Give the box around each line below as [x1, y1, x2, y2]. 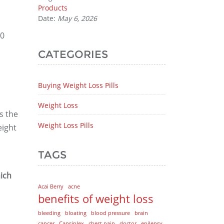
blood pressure [91, 209, 130, 216]
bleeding [38, 209, 60, 216]
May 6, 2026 [57, 13, 97, 23]
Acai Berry [38, 183, 63, 190]
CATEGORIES [38, 48, 108, 60]
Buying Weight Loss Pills [38, 80, 118, 90]
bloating [65, 209, 86, 216]
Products [38, 3, 67, 12]
